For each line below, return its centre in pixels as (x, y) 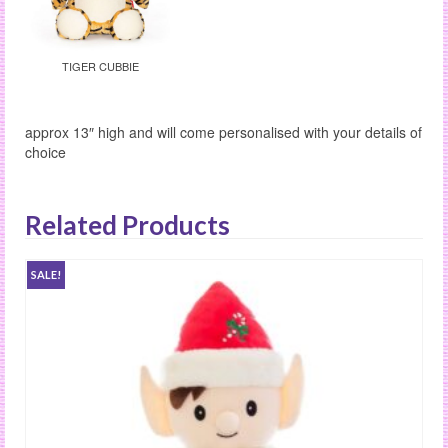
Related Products (127, 225)
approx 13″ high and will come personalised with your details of (223, 132)
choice (45, 152)
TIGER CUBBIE (100, 66)
